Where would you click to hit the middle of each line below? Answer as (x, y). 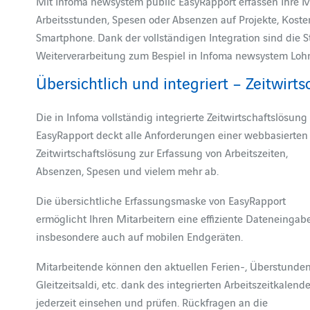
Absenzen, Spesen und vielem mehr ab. (128, 170)
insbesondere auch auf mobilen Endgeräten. (140, 236)
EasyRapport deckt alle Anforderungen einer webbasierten (172, 134)
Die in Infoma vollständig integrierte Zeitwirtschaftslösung (172, 116)
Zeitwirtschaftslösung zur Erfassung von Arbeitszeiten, (162, 152)
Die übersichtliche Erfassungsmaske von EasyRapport (161, 200)
